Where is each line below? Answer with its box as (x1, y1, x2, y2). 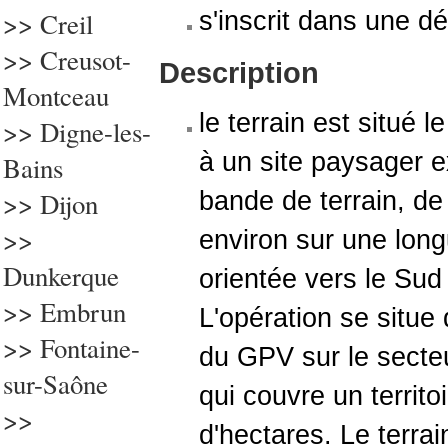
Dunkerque (3, 258, 119, 294)
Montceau (3, 78, 109, 114)
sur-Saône (3, 366, 108, 402)
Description (159, 56, 319, 89)
